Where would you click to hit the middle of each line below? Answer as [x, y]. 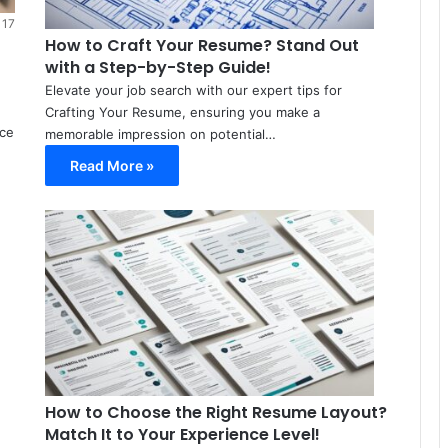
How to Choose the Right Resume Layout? [215, 413]
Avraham [414, 242]
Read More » [111, 166]
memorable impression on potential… [160, 134]
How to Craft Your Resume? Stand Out [201, 46]
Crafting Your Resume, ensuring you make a [182, 112]
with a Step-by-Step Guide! [157, 68]
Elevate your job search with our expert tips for [193, 90]
